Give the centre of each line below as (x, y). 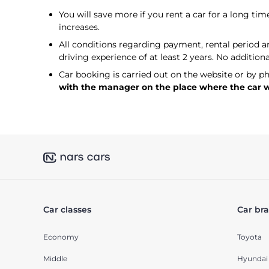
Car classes (67, 210)
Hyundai (252, 259)
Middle (55, 259)
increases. (79, 27)
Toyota (249, 237)
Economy (61, 237)
